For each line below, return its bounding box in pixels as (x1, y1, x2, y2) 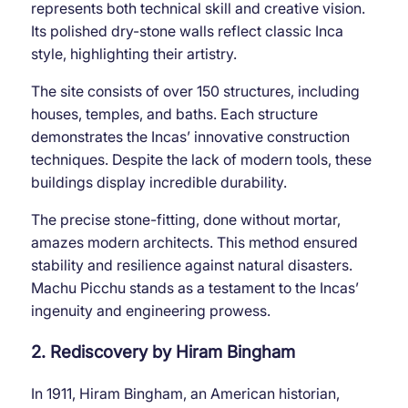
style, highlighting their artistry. (30, 44, 237, 63)
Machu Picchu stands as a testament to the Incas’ (30, 278, 359, 297)
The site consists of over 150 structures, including (30, 81, 360, 100)
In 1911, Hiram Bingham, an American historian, (30, 384, 340, 403)
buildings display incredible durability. (30, 172, 287, 191)
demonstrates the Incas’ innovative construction (30, 127, 350, 146)
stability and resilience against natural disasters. (30, 255, 352, 274)
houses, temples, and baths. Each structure (30, 104, 318, 123)
